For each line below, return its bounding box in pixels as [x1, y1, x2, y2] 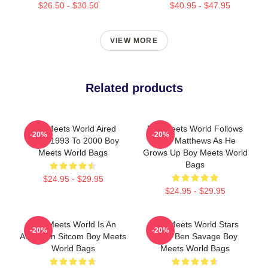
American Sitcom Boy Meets [20, 232, 126, 241]
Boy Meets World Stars [151, 220, 239, 229]
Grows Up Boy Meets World [142, 148, 248, 157]
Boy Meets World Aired [30, 124, 116, 133]
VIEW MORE [110, 36, 158, 45]
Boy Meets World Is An [30, 220, 116, 229]
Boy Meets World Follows [147, 124, 243, 133]
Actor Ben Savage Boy [153, 232, 237, 241]
